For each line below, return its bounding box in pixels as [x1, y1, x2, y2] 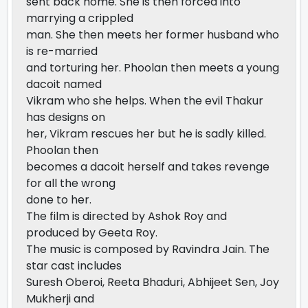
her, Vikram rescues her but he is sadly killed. [26, 126, 266, 142]
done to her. [26, 192, 91, 208]
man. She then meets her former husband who [26, 27, 279, 43]
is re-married [26, 43, 98, 59]
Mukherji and [26, 291, 94, 307]
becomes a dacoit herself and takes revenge [26, 159, 269, 175]
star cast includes [26, 258, 122, 274]
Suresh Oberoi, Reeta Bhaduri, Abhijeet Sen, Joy [26, 274, 279, 290]
